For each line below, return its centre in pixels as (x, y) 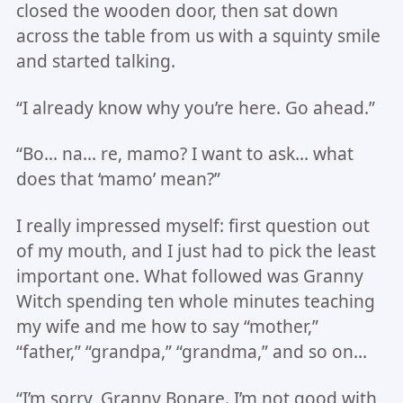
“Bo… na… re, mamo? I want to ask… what (184, 154)
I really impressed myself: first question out (193, 226)
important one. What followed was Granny (189, 277)
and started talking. (95, 61)
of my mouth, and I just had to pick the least (196, 251)
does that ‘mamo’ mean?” (118, 179)
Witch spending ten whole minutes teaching (195, 302)
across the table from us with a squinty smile (198, 36)
